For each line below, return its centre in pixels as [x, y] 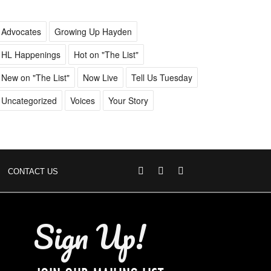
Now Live [100, 77]
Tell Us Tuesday [162, 77]
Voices [82, 100]
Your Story [128, 100]
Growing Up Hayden [93, 31]
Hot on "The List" [106, 54]
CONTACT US [33, 171]
